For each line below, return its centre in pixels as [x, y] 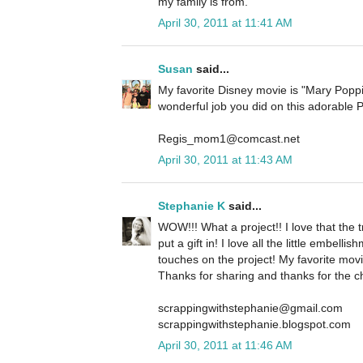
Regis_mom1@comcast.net [229, 139]
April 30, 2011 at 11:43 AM [225, 160]
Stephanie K [192, 206]
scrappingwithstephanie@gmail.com [250, 308]
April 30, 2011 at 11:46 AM [225, 346]
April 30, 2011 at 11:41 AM [225, 23]
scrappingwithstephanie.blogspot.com [254, 325]
